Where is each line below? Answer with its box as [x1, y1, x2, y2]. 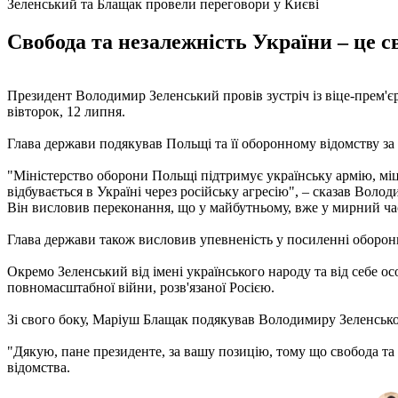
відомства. [7, 359, 70, 375]
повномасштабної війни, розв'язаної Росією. [7, 279, 275, 295]
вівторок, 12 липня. [7, 103, 125, 119]
